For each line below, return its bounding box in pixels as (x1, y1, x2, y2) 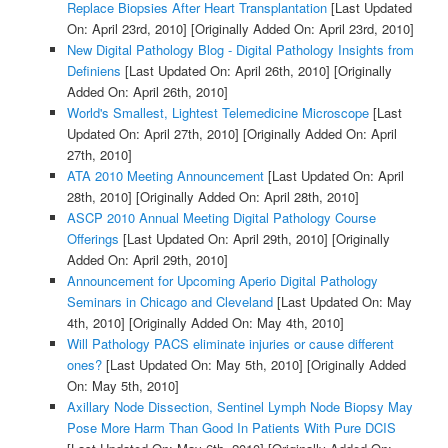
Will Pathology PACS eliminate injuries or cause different (66, 334, 394, 354)
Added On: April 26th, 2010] (66, 82, 228, 102)
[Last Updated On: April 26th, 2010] (120, 61, 330, 81)
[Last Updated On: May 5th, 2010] (101, 355, 303, 375)
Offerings (66, 229, 119, 249)
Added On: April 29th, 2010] (66, 250, 228, 270)
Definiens (66, 61, 121, 81)
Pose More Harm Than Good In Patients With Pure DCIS (66, 418, 396, 438)
